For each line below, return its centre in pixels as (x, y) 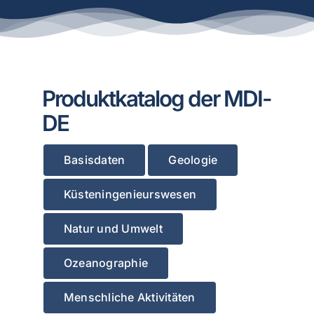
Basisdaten (94, 160)
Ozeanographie (106, 263)
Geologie (193, 160)
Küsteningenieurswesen (130, 194)
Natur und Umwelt (113, 229)
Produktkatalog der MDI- (156, 99)
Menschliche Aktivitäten (129, 298)
